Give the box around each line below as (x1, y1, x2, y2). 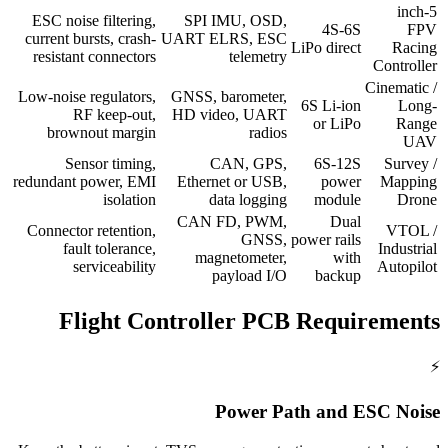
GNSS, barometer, (171, 88, 287, 106)
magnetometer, (195, 249, 287, 267)
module (314, 191, 361, 209)
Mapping (380, 173, 437, 191)
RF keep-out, (73, 106, 156, 124)
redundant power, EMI (13, 173, 156, 191)
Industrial (378, 240, 437, 258)
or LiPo (313, 115, 361, 133)
